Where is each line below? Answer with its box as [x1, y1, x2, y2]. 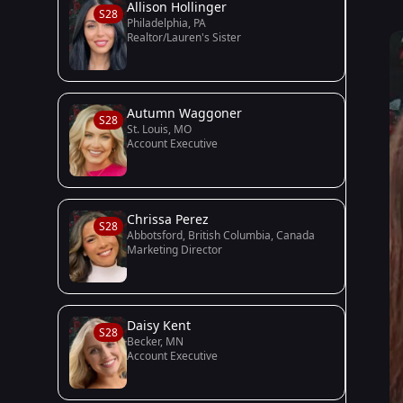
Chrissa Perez [127, 210, 209, 228]
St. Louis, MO [127, 121, 192, 137]
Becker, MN [127, 334, 184, 349]
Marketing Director [127, 242, 222, 257]
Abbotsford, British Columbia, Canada [127, 228, 315, 243]
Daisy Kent [127, 317, 191, 334]
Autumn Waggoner [127, 104, 242, 121]
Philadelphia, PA [127, 15, 206, 31]
